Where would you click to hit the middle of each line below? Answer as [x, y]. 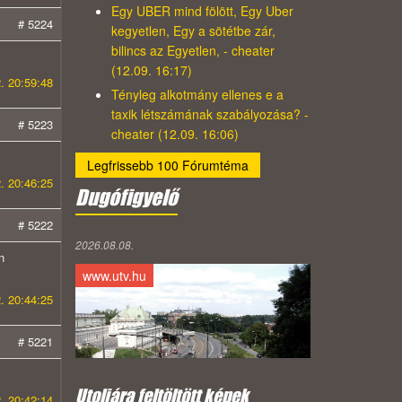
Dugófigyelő [126, 198]
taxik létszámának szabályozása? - [210, 114]
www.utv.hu [114, 276]
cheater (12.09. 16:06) [175, 134]
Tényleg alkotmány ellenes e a [197, 95]
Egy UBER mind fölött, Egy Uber [202, 11]
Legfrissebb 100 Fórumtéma [167, 166]
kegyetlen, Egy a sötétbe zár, [193, 31]
